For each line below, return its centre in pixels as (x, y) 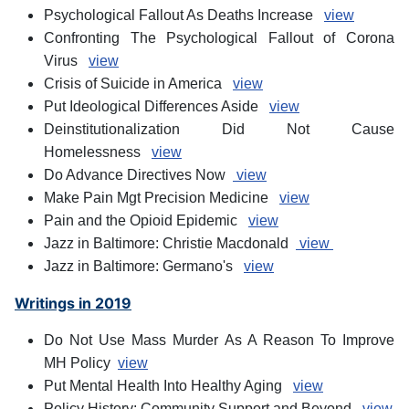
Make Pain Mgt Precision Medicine (162, 198)
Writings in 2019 (73, 304)
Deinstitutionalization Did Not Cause (219, 130)
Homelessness (98, 152)
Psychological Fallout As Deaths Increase (184, 16)
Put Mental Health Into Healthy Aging (168, 386)
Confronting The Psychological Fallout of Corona (219, 38)
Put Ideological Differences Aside (157, 107)
